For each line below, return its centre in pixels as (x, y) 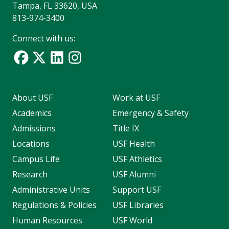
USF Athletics (137, 159)
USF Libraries (138, 205)
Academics (32, 113)
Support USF (136, 190)
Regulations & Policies (54, 205)
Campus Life (36, 159)
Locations (31, 144)
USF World (132, 221)
